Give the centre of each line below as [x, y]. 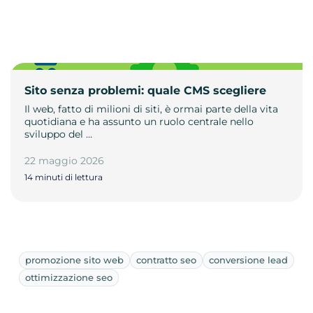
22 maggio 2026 [64, 160]
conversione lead [248, 260]
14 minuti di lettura [64, 177]
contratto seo [166, 260]
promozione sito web [74, 260]
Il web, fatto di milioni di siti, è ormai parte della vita [151, 109]
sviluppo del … [58, 134]
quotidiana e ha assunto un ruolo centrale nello [139, 121]
